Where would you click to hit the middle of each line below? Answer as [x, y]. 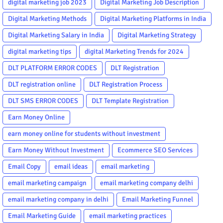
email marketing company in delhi [58, 199]
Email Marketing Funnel [158, 199]
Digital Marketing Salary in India [56, 35]
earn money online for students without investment [84, 133]
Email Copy [24, 166]
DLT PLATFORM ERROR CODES [53, 68]
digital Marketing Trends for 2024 [134, 51]
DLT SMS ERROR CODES [43, 101]
